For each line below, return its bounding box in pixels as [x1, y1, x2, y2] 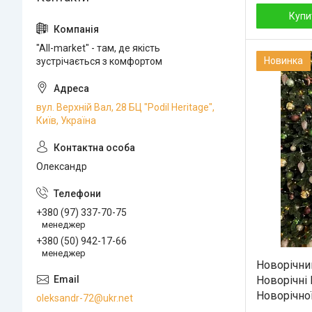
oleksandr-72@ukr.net [36, 292, 133, 304]
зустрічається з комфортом [36, 55, 162, 67]
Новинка [264, 54, 303, 66]
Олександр [36, 160, 87, 172]
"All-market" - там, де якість [36, 42, 160, 54]
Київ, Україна [36, 114, 96, 126]
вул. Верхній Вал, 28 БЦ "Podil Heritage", [36, 101, 214, 113]
